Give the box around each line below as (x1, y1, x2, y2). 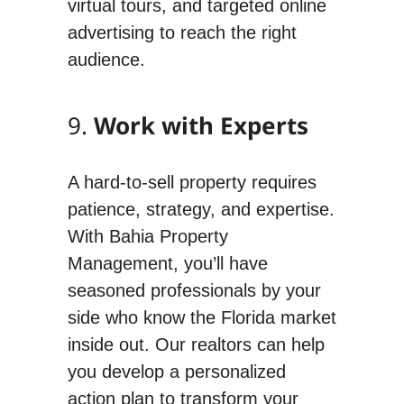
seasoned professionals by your (67, 280, 321, 300)
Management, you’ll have (67, 252, 268, 273)
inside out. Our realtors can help (67, 334, 325, 354)
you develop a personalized (67, 361, 286, 381)
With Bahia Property (67, 225, 228, 246)
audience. (67, 49, 145, 69)
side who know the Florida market (67, 307, 336, 327)
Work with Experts (93, 108, 308, 142)
